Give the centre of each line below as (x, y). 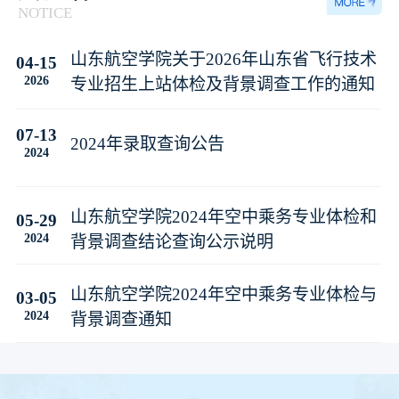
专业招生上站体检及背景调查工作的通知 (222, 85)
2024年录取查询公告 (147, 144)
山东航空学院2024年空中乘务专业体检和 (223, 217)
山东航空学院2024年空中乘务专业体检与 (223, 295)
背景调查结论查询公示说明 (171, 242)
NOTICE (45, 12)
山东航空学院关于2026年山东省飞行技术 (223, 60)
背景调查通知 (121, 320)
